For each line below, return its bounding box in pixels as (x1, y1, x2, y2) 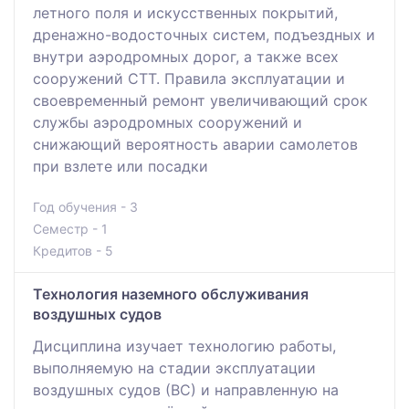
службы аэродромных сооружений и (33, 112, 302, 131)
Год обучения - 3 (33, 198, 138, 215)
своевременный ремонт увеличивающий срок (33, 90, 368, 110)
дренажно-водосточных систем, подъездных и (33, 25, 375, 44)
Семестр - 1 (33, 220, 108, 236)
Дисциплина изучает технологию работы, (33, 336, 336, 355)
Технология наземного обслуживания (33, 284, 309, 303)
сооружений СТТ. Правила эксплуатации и (33, 68, 345, 88)
